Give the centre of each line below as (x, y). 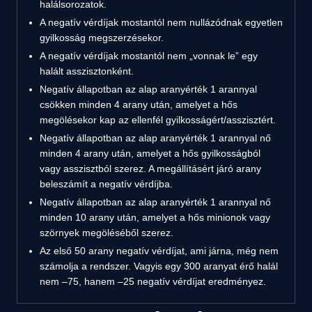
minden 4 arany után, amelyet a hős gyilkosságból (150, 153)
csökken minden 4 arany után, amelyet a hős (139, 104)
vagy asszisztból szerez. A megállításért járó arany (150, 168)
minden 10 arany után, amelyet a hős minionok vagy (155, 217)
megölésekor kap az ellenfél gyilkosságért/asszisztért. (158, 119)
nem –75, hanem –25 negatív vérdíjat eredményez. (153, 281)
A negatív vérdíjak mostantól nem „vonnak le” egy (149, 55)
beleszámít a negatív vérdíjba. (106, 184)
